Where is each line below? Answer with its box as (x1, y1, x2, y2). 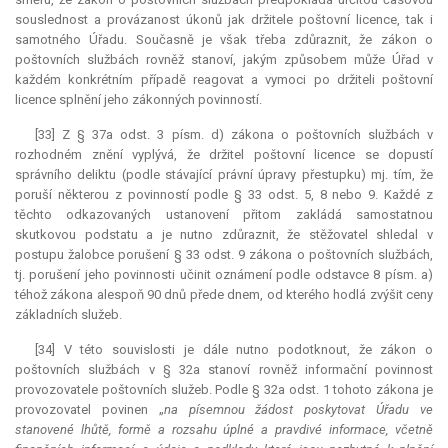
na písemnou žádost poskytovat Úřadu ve (163, 402, 434, 418)
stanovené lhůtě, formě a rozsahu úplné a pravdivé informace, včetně (15, 422, 433, 438)
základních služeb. (15, 307, 122, 323)
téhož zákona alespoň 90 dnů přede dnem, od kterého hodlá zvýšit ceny (15, 287, 433, 303)
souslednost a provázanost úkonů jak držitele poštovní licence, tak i (15, 12, 433, 28)
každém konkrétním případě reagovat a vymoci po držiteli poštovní (15, 72, 433, 88)
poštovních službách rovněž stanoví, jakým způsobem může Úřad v (15, 52, 433, 68)
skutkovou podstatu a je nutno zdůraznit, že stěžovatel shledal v (15, 227, 433, 243)
